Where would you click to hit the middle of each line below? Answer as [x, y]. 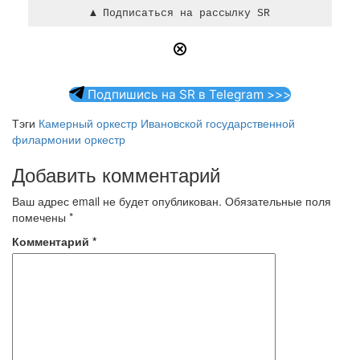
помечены [41, 217]
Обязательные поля [278, 201]
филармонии [47, 139]
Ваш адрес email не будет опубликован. [117, 201]
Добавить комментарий [116, 174]
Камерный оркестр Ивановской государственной [167, 123]
